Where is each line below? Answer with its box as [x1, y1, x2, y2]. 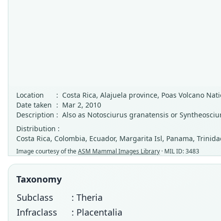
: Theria [72, 191, 103, 203]
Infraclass [17, 206, 57, 218]
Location [16, 90, 44, 100]
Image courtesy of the [16, 147, 78, 155]
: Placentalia [72, 206, 122, 218]
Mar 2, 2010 [62, 100, 101, 110]
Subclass [17, 191, 53, 203]
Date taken [16, 100, 52, 110]
